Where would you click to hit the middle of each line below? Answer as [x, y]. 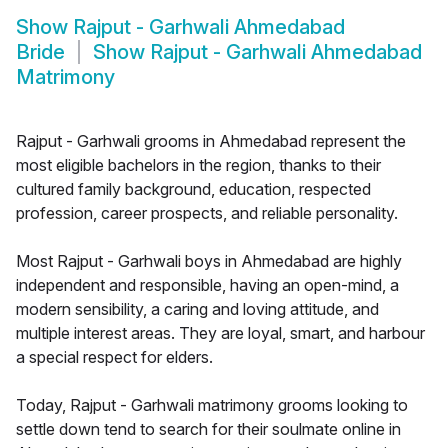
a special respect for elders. [114, 357]
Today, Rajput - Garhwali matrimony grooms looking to [212, 405]
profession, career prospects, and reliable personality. [207, 213]
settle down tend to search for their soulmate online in [208, 429]
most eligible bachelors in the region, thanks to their [198, 165]
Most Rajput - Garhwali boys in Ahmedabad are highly [209, 261]
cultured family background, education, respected [193, 189]
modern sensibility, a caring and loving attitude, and [197, 309]
